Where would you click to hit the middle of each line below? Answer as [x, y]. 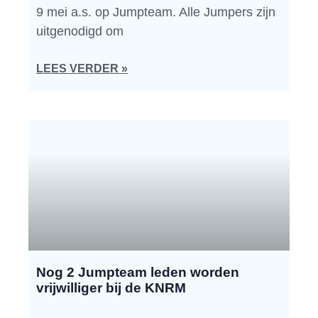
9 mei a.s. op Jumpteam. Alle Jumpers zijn [156, 12]
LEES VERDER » [82, 68]
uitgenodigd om [80, 31]
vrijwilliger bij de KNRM [111, 288]
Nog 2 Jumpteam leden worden [138, 272]
